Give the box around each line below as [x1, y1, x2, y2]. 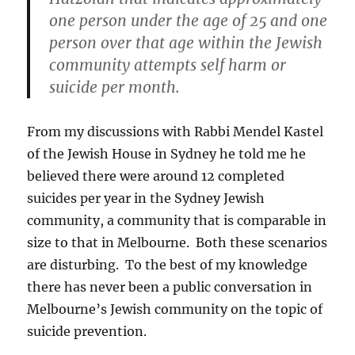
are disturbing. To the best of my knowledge [27, 256, 308, 273]
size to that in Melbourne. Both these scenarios [27, 234, 328, 250]
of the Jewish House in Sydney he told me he [27, 145, 307, 162]
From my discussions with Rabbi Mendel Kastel [27, 123, 324, 139]
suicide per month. [49, 77, 181, 97]
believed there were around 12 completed [27, 167, 285, 184]
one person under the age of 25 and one [49, 10, 328, 30]
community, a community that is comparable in [27, 212, 327, 228]
